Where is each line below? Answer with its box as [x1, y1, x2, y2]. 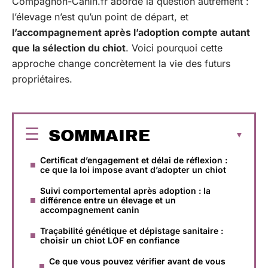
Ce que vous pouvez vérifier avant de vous [49, 255, 226, 266]
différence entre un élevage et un [40, 194, 176, 205]
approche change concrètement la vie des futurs [12, 57, 230, 69]
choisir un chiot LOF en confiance [40, 234, 179, 245]
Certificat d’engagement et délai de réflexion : [40, 154, 227, 165]
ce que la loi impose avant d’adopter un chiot [40, 164, 226, 175]
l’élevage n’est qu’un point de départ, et [12, 11, 188, 23]
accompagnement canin [40, 204, 139, 215]
